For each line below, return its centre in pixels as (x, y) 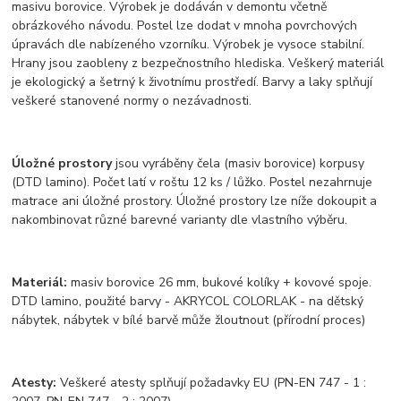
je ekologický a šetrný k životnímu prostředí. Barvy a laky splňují (192, 82)
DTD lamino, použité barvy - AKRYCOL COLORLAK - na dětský (188, 302)
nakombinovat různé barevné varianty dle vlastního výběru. (180, 220)
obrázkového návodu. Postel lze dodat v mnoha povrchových (185, 26)
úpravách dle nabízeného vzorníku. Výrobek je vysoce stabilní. (188, 45)
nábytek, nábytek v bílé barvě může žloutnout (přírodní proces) (189, 320)
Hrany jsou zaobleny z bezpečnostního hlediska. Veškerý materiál (198, 64)
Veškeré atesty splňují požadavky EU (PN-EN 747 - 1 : (212, 383)
